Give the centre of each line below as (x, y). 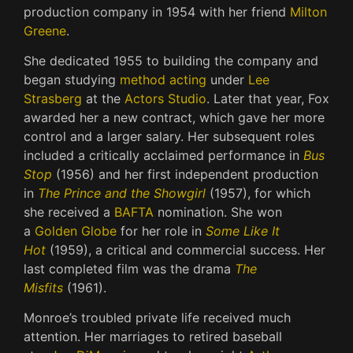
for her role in (161, 231)
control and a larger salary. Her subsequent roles (169, 137)
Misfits (43, 288)
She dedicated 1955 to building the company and (171, 61)
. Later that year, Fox (268, 99)
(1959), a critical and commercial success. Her (186, 250)
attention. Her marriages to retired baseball (153, 337)
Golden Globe (76, 231)
